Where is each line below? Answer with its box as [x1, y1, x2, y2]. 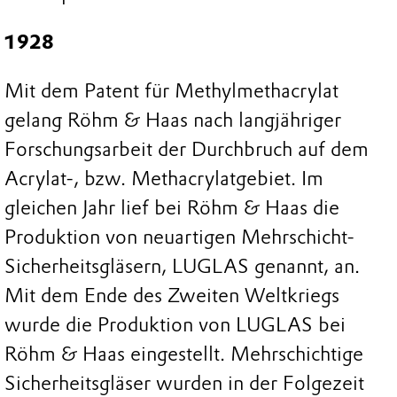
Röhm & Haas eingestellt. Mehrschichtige [4, 342, 363, 367]
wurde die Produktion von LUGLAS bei [4, 313, 346, 338]
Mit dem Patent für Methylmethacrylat [4, 79, 339, 104]
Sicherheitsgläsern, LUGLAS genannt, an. [4, 254, 360, 279]
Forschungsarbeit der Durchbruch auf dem [4, 137, 369, 162]
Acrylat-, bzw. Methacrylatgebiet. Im [4, 167, 323, 191]
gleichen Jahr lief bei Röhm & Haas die [4, 196, 339, 221]
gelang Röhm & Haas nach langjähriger [4, 108, 341, 133]
